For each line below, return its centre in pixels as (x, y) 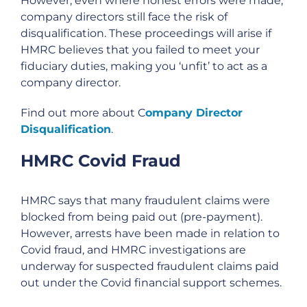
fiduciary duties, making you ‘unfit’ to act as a (144, 66)
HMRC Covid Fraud (101, 160)
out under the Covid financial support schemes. (151, 282)
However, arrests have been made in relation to (150, 233)
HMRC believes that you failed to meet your (140, 49)
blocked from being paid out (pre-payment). (142, 217)
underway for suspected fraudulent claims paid (150, 266)
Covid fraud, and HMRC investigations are (133, 249)
